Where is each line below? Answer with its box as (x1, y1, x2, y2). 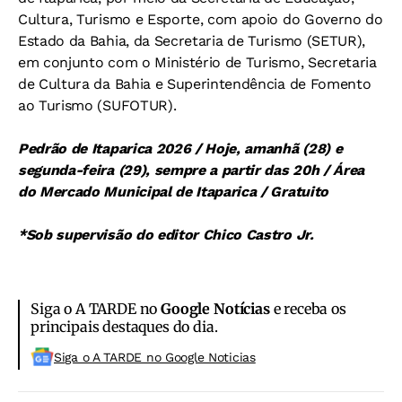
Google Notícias (161, 299, 270, 318)
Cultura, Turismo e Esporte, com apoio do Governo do (18, 10, 383, 28)
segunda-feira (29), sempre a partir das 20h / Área (18, 161, 364, 179)
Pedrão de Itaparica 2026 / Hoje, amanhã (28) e (18, 139, 343, 157)
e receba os (269, 299, 346, 318)
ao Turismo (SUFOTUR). (18, 96, 177, 114)
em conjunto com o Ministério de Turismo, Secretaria (18, 53, 377, 71)
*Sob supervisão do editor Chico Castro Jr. (18, 225, 314, 243)
